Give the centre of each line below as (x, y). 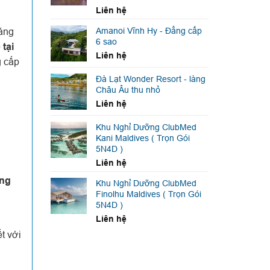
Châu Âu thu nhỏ (128, 90)
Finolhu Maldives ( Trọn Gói (148, 194)
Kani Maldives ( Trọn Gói (143, 138)
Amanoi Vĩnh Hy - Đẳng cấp (149, 31)
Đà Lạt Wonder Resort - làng (150, 79)
